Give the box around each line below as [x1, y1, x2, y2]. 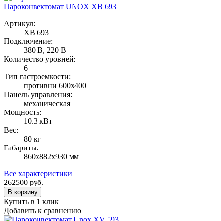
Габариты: [4, 143, 38, 152]
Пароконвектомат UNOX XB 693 [4, 2, 116, 11]
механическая [24, 99, 70, 108]
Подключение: [4, 37, 53, 45]
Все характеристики [4, 169, 72, 178]
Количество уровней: [4, 54, 75, 63]
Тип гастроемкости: [4, 72, 71, 81]
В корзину [8, 188, 37, 196]
